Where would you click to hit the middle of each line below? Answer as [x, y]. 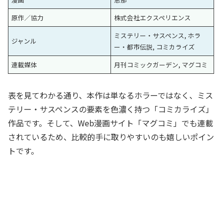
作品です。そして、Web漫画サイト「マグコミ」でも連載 [111, 123]
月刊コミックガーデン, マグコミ [161, 65]
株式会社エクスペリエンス [153, 18]
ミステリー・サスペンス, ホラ [158, 36]
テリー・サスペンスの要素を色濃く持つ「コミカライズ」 [111, 109]
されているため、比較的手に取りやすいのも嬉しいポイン [111, 137]
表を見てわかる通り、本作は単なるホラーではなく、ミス [111, 95]
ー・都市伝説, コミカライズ [155, 47]
